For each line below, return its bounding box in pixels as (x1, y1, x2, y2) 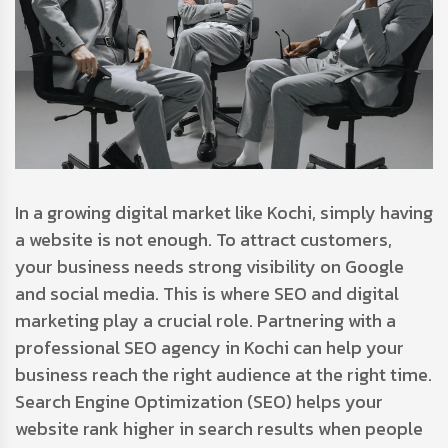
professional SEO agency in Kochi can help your (15, 333, 404, 361)
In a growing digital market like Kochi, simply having (15, 198, 433, 226)
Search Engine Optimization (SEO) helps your (15, 387, 383, 415)
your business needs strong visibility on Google (15, 252, 404, 280)
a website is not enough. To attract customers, (15, 225, 392, 253)
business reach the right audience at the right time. (15, 360, 432, 388)
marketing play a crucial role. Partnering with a (15, 306, 396, 334)
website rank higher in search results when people (15, 414, 423, 442)
